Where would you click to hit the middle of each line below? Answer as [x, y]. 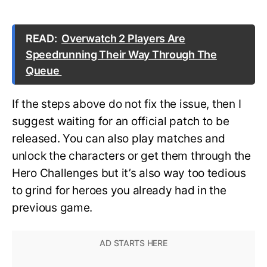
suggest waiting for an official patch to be [121, 122]
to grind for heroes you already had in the [119, 191]
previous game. [54, 208]
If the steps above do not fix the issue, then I [127, 104]
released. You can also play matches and [119, 139]
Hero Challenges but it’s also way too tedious [129, 173]
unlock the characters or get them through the [131, 156]
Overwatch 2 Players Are [123, 39]
